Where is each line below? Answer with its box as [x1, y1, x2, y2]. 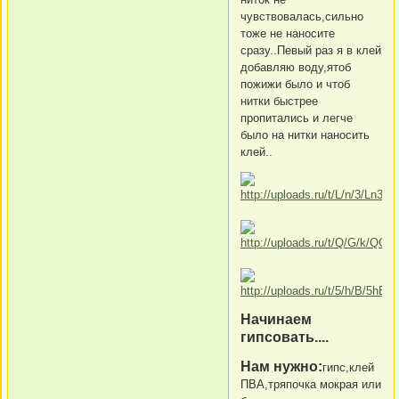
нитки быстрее [240, 94, 318, 109]
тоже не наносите [240, 27, 335, 41]
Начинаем [240, 312, 312, 328]
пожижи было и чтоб [240, 77, 350, 92]
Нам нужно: [240, 359, 322, 375]
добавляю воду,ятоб [240, 61, 351, 75]
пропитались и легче [240, 111, 353, 126]
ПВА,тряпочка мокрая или [240, 378, 381, 392]
